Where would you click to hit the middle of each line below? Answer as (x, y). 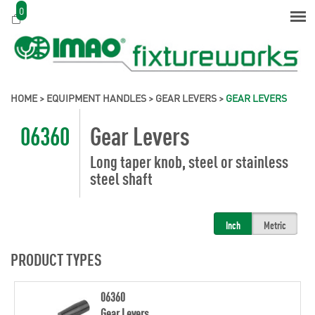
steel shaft (121, 178)
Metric (275, 224)
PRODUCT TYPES (56, 258)
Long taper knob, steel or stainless (189, 161)
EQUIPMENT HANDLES (96, 97)
